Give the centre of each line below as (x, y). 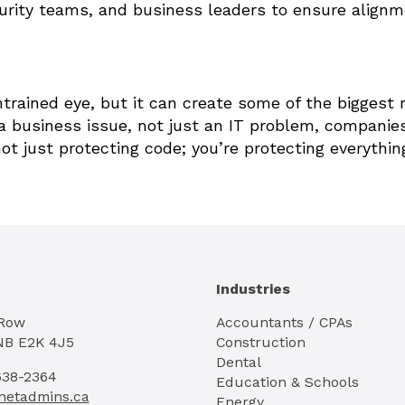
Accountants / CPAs (284, 323)
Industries (253, 288)
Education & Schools (287, 382)
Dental (239, 363)
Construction (261, 343)
